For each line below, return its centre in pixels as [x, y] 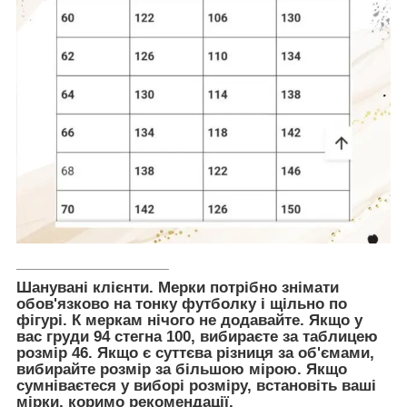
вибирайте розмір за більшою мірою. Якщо [182, 370]
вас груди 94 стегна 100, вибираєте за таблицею [197, 337]
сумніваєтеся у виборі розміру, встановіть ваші [196, 386]
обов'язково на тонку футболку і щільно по [182, 304]
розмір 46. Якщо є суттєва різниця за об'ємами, [195, 353]
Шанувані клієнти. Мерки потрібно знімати [178, 288]
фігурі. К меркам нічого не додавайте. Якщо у [189, 321]
